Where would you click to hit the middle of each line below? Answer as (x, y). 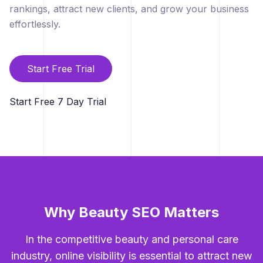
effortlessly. (35, 24)
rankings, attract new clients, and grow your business (129, 9)
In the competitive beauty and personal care (131, 240)
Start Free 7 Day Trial (58, 102)
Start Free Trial (61, 69)
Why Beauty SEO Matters (131, 213)
